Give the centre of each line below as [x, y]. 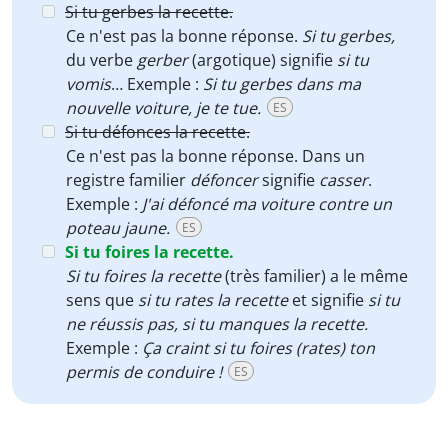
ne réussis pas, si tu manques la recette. [217, 324]
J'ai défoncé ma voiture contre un [267, 204]
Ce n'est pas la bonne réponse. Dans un [215, 156]
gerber [160, 60]
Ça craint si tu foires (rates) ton [258, 348]
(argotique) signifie [262, 60]
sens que [100, 300]
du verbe [99, 60]
